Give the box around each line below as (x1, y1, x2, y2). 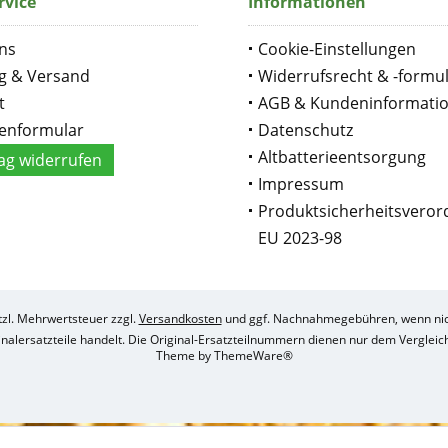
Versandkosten (138, 310, 222, 328)
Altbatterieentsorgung (258, 146, 426, 168)
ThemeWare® (213, 347, 293, 365)
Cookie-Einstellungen (258, 38, 416, 60)
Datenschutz (258, 119, 353, 141)
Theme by (155, 347, 214, 365)
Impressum (258, 173, 344, 195)
